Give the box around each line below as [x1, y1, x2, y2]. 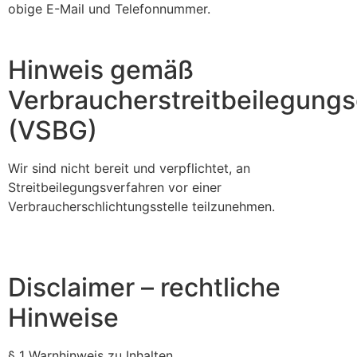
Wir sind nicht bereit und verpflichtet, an [8, 160, 250, 177]
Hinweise [8, 301, 119, 333]
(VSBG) [8, 115, 97, 147]
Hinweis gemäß [8, 54, 194, 86]
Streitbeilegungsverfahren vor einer [8, 179, 222, 196]
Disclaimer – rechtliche [8, 271, 280, 303]
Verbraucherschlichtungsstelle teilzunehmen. [8, 198, 275, 215]
